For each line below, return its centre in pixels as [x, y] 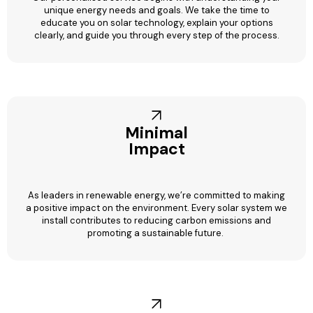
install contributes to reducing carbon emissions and [156, 220]
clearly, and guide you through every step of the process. [156, 35]
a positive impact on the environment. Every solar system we [156, 208]
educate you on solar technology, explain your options [156, 22]
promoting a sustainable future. [156, 233]
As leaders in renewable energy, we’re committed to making [156, 195]
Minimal [156, 132]
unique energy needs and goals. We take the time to [156, 10]
